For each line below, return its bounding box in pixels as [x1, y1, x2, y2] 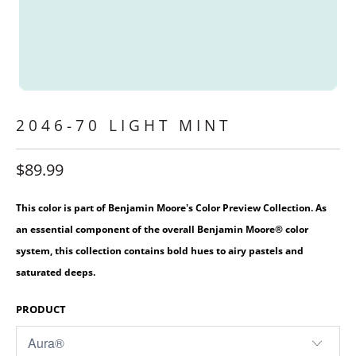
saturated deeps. [16, 265, 95, 278]
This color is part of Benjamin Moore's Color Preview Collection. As [16, 201, 327, 214]
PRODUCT [16, 302, 66, 316]
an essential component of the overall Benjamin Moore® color [16, 222, 308, 235]
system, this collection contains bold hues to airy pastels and [16, 244, 304, 257]
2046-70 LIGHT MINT [16, 115, 231, 135]
